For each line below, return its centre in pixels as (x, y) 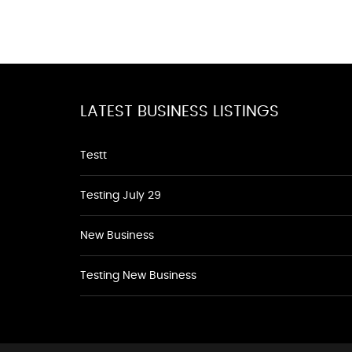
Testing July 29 (121, 196)
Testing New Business (138, 276)
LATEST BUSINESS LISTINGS (180, 112)
